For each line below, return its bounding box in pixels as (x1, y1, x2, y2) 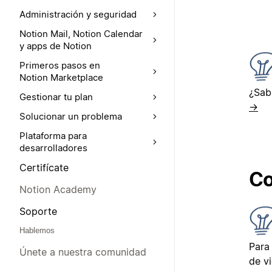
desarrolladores (19, 142, 87, 154)
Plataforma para (19, 130, 87, 141)
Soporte (19, 205, 57, 217)
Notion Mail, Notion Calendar (19, 28, 143, 39)
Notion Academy (19, 183, 97, 195)
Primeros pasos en (19, 59, 100, 71)
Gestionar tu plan (19, 91, 93, 103)
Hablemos (19, 226, 55, 235)
